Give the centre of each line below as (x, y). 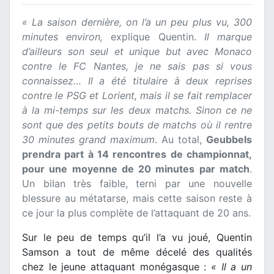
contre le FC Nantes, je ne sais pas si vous (137, 66)
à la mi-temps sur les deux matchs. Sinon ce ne (137, 110)
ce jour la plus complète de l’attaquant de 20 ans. (136, 213)
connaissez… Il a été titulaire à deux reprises (137, 81)
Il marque (228, 37)
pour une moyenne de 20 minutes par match (136, 169)
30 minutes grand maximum (88, 140)
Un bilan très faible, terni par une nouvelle (137, 184)
